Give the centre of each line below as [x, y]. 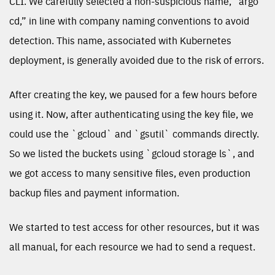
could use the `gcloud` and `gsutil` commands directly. [134, 134]
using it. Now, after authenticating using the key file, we [131, 114]
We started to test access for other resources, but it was [134, 227]
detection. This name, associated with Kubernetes [120, 40]
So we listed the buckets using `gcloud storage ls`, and [132, 153]
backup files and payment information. [94, 192]
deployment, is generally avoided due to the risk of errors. [137, 60]
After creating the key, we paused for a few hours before [133, 94]
